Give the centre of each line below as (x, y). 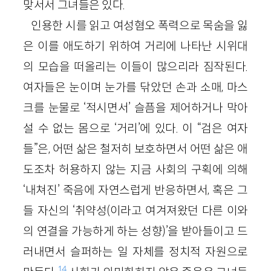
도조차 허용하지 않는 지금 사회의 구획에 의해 (135, 169)
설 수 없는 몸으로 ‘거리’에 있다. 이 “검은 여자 (135, 128)
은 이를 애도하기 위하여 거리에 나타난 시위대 (135, 46)
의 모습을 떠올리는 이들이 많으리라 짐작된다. (135, 66)
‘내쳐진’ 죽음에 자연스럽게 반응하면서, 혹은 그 (135, 190)
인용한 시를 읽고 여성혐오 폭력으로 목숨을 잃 (139, 25)
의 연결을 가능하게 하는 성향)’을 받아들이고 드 (135, 231)
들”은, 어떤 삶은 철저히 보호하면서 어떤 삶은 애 (135, 149)
